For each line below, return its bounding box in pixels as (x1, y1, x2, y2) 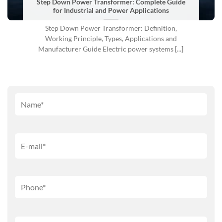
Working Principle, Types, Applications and (45, 34, 177, 43)
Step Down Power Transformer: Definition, (45, 24, 177, 32)
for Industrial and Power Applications (53, 6, 169, 14)
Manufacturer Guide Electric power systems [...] (38, 45, 184, 53)
